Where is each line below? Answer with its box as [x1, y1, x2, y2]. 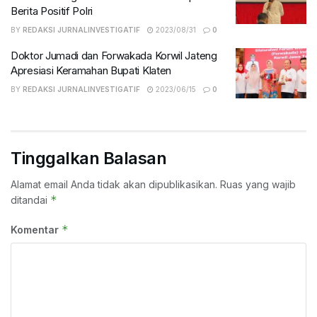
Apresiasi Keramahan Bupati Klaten [11, 63, 172, 77]
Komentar [11, 224, 62, 236]
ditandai [11, 194, 50, 207]
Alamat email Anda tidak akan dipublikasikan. [11, 178, 217, 191]
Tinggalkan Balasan [11, 148, 167, 169]
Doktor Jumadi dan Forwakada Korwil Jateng [11, 48, 217, 62]
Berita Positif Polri [11, 4, 93, 18]
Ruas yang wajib [220, 178, 296, 191]
